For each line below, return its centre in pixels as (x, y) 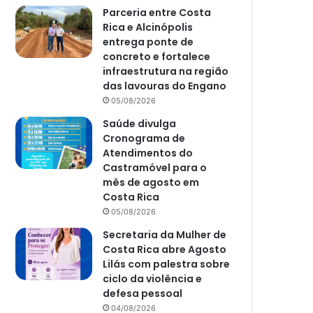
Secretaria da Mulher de (165, 235)
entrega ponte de (148, 42)
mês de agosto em (151, 183)
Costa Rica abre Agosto (165, 250)
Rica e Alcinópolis (148, 28)
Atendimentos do (148, 153)
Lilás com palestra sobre (167, 264)
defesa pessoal (143, 294)
